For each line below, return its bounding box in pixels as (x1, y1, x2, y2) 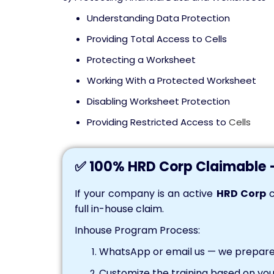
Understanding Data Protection (87, 12, 230, 24)
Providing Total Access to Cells (87, 32, 227, 45)
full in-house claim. (75, 202, 164, 216)
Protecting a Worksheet (87, 53, 196, 66)
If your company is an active (75, 187, 217, 201)
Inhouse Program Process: (75, 223, 200, 237)
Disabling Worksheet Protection (87, 95, 230, 108)
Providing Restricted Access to (87, 116, 229, 128)
